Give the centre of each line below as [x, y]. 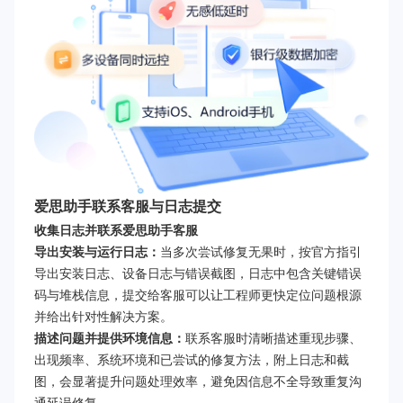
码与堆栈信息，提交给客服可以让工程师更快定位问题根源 [198, 295]
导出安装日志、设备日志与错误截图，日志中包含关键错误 [198, 273]
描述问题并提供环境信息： [110, 338]
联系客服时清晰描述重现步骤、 [273, 338]
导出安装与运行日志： [97, 251]
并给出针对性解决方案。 [103, 316]
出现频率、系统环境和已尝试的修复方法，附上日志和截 [192, 359]
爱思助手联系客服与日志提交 [128, 206]
